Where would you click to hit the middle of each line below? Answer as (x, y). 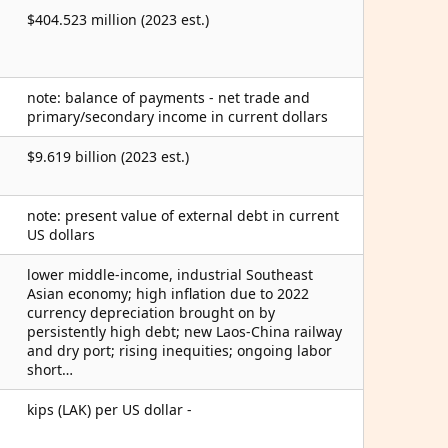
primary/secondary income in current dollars (177, 116)
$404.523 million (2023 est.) (118, 19)
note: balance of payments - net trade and (168, 97)
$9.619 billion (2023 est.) (108, 156)
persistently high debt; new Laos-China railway (184, 331)
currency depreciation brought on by (151, 312)
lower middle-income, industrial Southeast (170, 274)
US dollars (61, 234)
